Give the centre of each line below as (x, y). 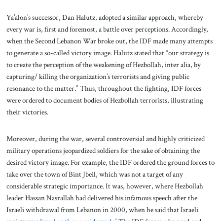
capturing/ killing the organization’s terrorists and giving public (98, 76)
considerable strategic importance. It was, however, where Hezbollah (105, 186)
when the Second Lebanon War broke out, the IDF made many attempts (109, 41)
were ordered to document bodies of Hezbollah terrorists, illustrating (105, 100)
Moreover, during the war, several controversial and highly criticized (105, 138)
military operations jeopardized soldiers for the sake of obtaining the (103, 150)
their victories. (27, 112)
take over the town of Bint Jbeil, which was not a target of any (94, 174)
